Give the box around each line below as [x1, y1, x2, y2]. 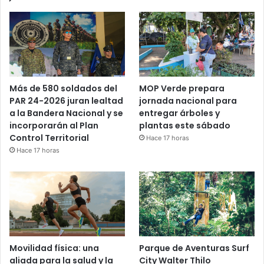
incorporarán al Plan [9, 119, 98, 131]
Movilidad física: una [9, 242, 99, 255]
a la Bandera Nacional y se [9, 107, 123, 119]
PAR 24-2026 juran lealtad [9, 94, 123, 107]
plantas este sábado [139, 120, 231, 132]
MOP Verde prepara [139, 82, 225, 95]
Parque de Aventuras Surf [139, 242, 250, 255]
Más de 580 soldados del [9, 82, 117, 94]
